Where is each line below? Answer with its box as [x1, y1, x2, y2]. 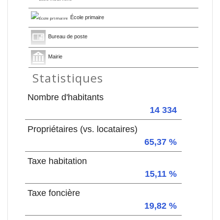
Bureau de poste [48, 33, 88, 40]
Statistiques [32, 70, 103, 86]
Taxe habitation [27, 156, 87, 166]
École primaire [70, 14, 105, 20]
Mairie [48, 54, 63, 60]
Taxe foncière [27, 188, 80, 198]
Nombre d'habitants [27, 92, 104, 102]
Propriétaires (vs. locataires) [27, 124, 137, 134]
